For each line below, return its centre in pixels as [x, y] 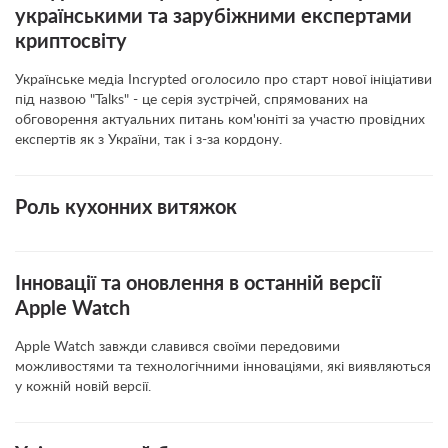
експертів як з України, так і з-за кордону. [148, 140]
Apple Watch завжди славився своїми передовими [177, 347]
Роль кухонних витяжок [126, 208]
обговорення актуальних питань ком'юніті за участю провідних [220, 120]
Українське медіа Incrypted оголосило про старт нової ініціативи [223, 80]
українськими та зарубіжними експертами [213, 17]
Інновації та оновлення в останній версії [198, 284]
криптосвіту [71, 42]
